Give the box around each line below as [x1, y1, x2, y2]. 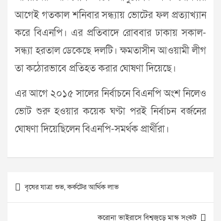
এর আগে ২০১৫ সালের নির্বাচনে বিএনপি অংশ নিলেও [15, 87, 206, 100]
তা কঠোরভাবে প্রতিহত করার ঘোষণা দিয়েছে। [15, 62, 176, 75]
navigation [7, 187, 64, 203]
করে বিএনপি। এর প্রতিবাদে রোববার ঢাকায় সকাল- [15, 27, 206, 39]
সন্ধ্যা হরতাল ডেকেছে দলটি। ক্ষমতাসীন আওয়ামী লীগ [15, 44, 206, 57]
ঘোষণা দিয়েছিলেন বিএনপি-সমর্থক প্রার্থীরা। [15, 123, 169, 136]
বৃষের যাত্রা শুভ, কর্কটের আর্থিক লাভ [25, 182, 119, 192]
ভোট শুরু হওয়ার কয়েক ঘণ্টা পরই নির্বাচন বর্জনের [15, 105, 206, 118]
